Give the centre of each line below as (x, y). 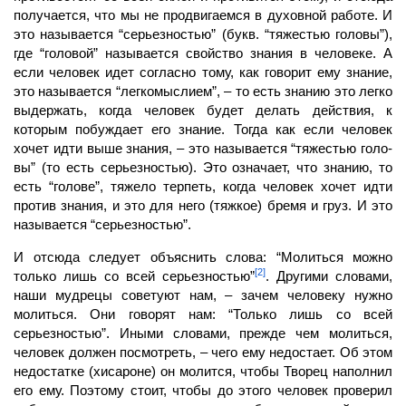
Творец (306, 371)
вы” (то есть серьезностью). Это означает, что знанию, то (203, 167)
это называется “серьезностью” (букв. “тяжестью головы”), (203, 34)
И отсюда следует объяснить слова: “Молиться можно (203, 256)
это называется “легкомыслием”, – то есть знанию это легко (203, 91)
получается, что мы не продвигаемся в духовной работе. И (203, 14)
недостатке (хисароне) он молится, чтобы (146, 371)
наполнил (362, 371)
